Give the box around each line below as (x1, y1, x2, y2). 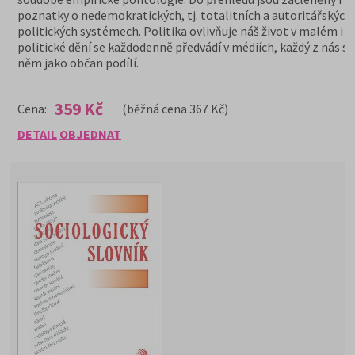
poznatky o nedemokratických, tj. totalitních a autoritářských (17, 7, 352, 24)
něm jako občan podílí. (17, 55, 139, 71)
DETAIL (17, 126, 57, 143)
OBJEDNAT (59, 126, 121, 143)
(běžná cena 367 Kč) (122, 101, 228, 117)
